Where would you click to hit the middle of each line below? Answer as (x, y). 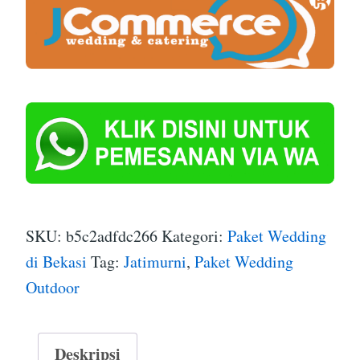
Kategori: (194, 235)
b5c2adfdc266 (112, 235)
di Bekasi (56, 261)
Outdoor (53, 287)
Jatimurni (155, 261)
